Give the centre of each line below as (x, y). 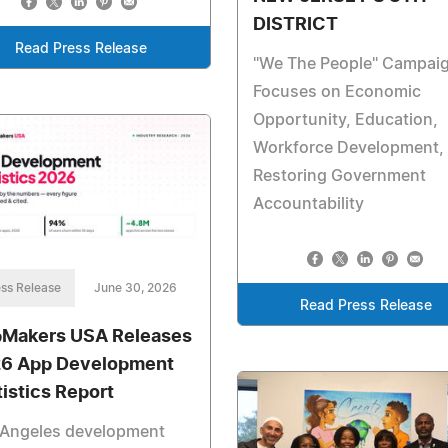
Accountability (308, 203)
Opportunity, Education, (345, 119)
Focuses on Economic (336, 91)
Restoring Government (339, 175)
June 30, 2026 (135, 287)
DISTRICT (295, 24)
